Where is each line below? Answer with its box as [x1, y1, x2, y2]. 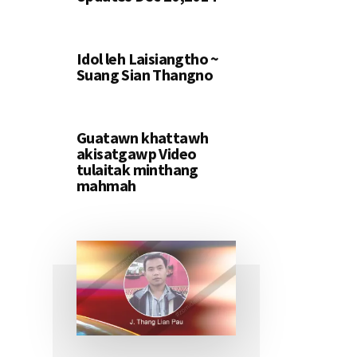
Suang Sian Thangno [76, 65, 214, 85]
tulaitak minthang [76, 159, 198, 180]
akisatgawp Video [76, 143, 197, 164]
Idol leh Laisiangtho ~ [76, 49, 219, 69]
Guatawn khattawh [76, 127, 209, 148]
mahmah [76, 175, 136, 196]
